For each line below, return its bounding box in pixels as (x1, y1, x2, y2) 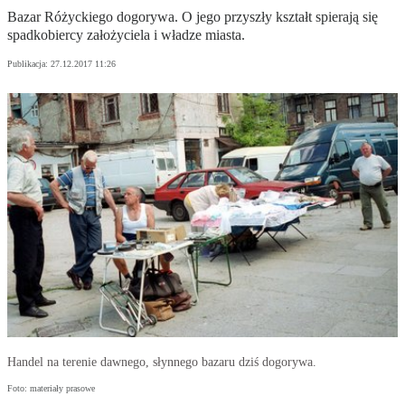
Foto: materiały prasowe (7, 383, 95, 394)
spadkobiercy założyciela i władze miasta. (7, 27, 245, 43)
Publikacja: (7, 59, 51, 70)
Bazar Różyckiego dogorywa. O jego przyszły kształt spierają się (7, 9, 378, 25)
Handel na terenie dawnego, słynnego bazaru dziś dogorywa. (7, 355, 316, 370)
